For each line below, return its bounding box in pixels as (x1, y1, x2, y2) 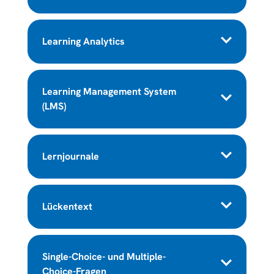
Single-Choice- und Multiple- (42, 250, 166, 263)
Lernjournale (42, 149, 99, 163)
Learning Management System (42, 84, 176, 98)
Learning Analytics (42, 34, 125, 48)
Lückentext (42, 199, 92, 213)
